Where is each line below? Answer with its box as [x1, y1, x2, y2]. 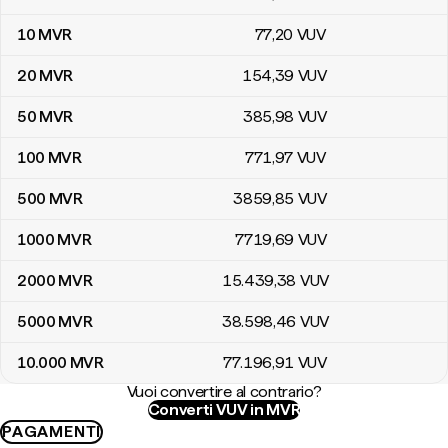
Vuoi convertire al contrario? [126, 382, 322, 401]
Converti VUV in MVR [147, 400, 301, 419]
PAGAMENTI [2, 422, 102, 441]
